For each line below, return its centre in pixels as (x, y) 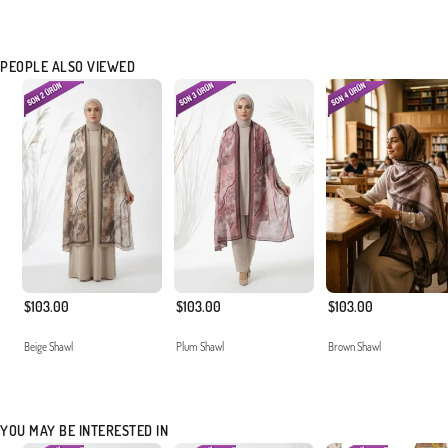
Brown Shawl (354, 347)
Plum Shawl (200, 347)
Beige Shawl (48, 347)
